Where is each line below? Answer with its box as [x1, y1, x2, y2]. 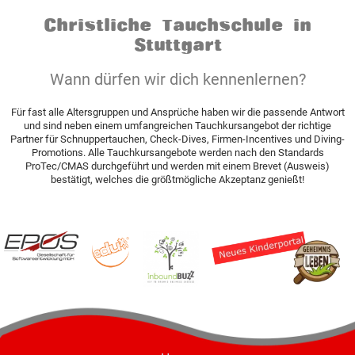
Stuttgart [133, 32, 222, 56]
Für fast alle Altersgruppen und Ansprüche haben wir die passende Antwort [10, 105, 345, 118]
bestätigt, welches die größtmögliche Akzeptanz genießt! [51, 173, 304, 185]
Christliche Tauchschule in [44, 13, 311, 36]
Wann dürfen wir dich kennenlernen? [49, 70, 306, 89]
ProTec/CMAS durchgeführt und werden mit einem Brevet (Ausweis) [25, 159, 330, 172]
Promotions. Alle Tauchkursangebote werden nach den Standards [31, 146, 324, 158]
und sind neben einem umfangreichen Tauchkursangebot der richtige [24, 119, 331, 132]
